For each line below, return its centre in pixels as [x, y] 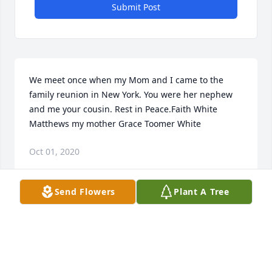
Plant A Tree [202, 192]
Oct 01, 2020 [54, 152]
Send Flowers [85, 192]
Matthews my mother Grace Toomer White [115, 124]
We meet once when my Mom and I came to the [126, 80]
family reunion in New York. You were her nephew [131, 95]
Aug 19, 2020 [56, 240]
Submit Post [136, 7]
